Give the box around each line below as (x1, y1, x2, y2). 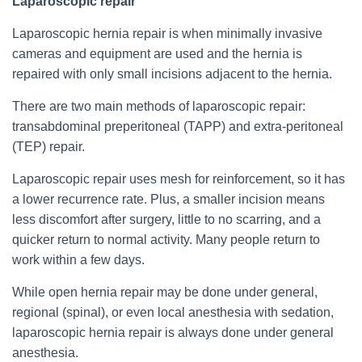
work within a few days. (12, 253, 145, 267)
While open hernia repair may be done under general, (12, 285, 318, 299)
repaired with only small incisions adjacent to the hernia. (12, 67, 332, 81)
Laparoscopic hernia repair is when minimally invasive (12, 27, 322, 40)
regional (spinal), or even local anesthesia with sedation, (12, 305, 334, 319)
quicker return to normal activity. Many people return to (12, 233, 320, 246)
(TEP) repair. (12, 140, 85, 154)
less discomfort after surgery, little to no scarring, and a (12, 213, 321, 226)
